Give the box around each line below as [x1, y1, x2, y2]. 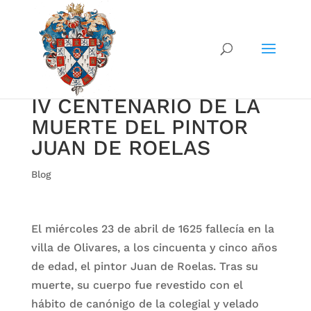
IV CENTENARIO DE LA [31, 94, 260, 118]
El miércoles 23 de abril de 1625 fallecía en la [31, 222, 274, 235]
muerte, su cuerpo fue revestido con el [31, 278, 243, 292]
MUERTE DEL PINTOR [31, 115, 248, 139]
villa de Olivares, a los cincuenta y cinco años [31, 241, 277, 254]
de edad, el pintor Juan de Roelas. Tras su [31, 260, 258, 273]
